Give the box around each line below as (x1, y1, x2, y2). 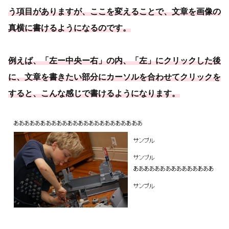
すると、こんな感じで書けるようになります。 (8, 88, 180, 98)
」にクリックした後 (147, 56, 221, 65)
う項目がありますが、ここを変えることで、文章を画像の (8, 7, 221, 16)
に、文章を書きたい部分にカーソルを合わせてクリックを (8, 72, 221, 81)
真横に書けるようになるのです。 (8, 23, 131, 32)
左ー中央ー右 (49, 56, 98, 65)
